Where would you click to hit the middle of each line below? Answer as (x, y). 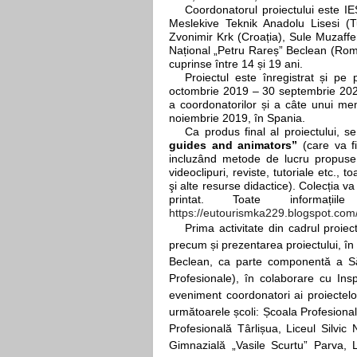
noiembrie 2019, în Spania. (237, 118)
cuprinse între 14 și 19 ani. (236, 64)
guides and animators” (236, 145)
